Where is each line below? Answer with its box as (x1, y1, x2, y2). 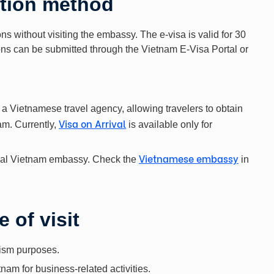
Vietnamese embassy (139, 150, 239, 165)
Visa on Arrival (59, 116, 126, 130)
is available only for (126, 119, 212, 130)
